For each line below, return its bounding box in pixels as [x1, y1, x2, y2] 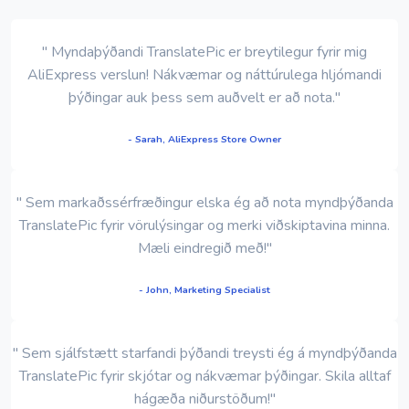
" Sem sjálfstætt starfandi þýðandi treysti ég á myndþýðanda [12, 342, 397, 363]
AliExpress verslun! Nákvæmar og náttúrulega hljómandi [27, 64, 382, 85]
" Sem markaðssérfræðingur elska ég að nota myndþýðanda [16, 192, 393, 213]
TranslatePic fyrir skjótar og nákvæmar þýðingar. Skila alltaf [18, 365, 391, 386]
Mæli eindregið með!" [137, 237, 272, 258]
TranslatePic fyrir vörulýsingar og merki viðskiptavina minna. [19, 215, 390, 236]
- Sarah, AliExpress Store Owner [128, 131, 281, 146]
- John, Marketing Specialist [139, 282, 270, 297]
